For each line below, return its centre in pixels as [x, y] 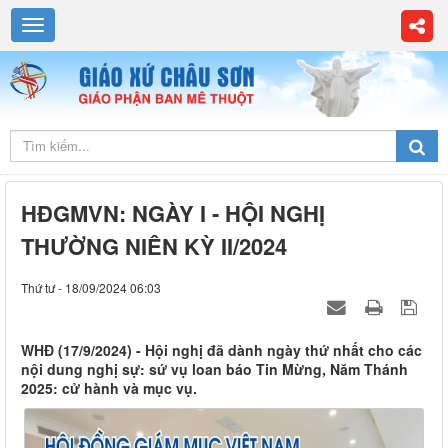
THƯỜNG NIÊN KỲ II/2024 [154, 245]
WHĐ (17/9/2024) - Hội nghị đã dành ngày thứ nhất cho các [221, 349]
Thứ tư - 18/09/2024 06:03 [91, 287]
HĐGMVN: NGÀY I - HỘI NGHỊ [173, 212]
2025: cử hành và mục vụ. [109, 387]
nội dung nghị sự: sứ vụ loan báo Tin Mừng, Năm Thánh [214, 368]
